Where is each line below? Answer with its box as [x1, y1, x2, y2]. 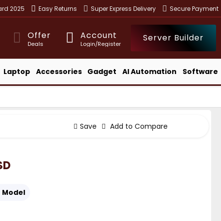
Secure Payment [170, 4, 219, 13]
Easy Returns [38, 4, 77, 13]
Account [80, 29, 117, 41]
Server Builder [143, 32, 204, 43]
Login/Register [80, 39, 121, 48]
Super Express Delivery [91, 4, 156, 13]
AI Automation [122, 66, 177, 76]
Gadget [87, 66, 117, 76]
